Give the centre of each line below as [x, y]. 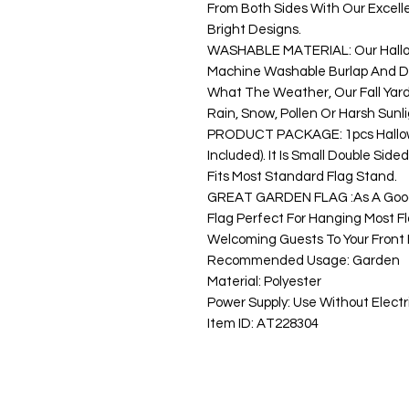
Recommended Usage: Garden [304, 261]
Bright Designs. [254, 30]
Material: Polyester [264, 282]
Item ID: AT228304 [263, 324]
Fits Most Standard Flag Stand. [302, 177]
